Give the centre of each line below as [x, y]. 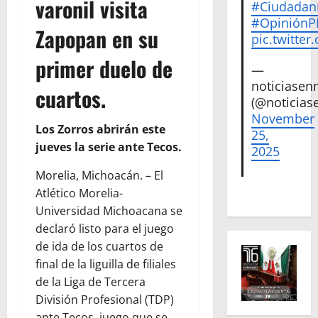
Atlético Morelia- [79, 193]
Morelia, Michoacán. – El [99, 175]
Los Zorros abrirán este [100, 129]
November [283, 119]
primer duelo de [104, 68]
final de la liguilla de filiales [106, 264]
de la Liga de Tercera [91, 281]
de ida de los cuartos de [99, 246]
